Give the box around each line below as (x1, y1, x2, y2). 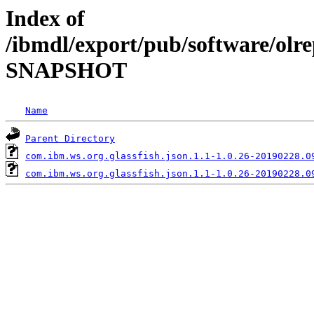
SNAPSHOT (6, 57, 127, 83)
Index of (6, 6, 85, 31)
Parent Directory (25, 133, 115, 144)
